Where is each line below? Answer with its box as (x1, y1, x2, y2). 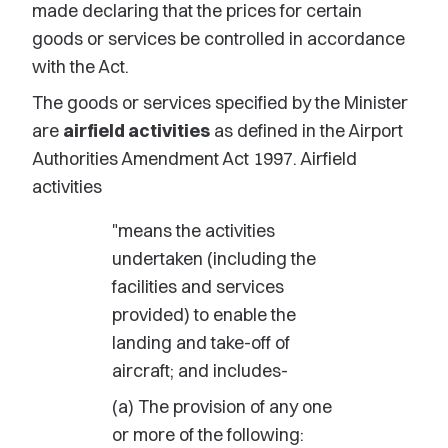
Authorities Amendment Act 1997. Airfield (32, 147, 357, 170)
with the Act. (32, 55, 129, 78)
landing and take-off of (112, 331, 290, 354)
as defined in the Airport (210, 119, 403, 142)
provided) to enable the (112, 303, 296, 326)
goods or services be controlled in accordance (32, 27, 405, 50)
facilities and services (112, 275, 284, 298)
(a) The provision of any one (112, 395, 332, 418)
